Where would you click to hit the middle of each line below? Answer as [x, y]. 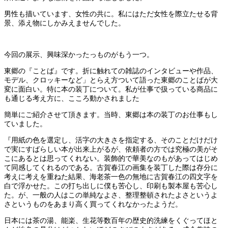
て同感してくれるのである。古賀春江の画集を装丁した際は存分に [111, 168]
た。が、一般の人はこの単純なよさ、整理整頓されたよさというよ [111, 195]
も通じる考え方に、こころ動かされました [72, 99]
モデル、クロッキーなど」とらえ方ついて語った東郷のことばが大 [111, 80]
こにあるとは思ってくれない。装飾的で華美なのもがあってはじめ [111, 159]
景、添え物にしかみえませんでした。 [65, 23]
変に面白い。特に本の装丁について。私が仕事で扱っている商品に [111, 90]
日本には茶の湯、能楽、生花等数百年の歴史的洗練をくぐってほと [111, 221]
